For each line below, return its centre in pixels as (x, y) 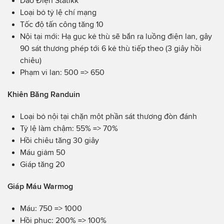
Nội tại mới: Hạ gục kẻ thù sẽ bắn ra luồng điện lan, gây (116, 36)
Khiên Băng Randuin (44, 94)
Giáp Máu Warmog (40, 186)
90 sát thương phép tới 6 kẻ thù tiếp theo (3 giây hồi (111, 48)
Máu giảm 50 (43, 152)
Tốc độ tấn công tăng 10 (62, 24)
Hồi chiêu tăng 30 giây (59, 140)
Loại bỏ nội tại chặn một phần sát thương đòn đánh (108, 116)
